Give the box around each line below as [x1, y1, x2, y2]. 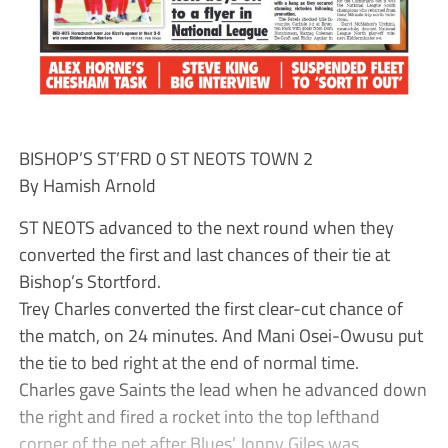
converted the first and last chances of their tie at [18, 239, 390, 268]
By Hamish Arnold [18, 170, 156, 199]
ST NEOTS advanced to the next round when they [18, 212, 394, 241]
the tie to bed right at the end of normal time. [18, 347, 359, 376]
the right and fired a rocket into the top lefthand [18, 401, 380, 430]
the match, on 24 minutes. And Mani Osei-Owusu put [18, 320, 423, 349]
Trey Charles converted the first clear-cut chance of [18, 293, 403, 322]
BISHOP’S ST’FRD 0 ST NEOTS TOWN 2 [18, 143, 313, 172]
